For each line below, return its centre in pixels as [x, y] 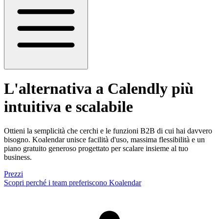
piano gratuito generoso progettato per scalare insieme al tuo [96, 148]
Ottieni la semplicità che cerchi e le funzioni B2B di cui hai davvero [108, 131]
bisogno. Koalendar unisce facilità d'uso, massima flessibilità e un [104, 139]
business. [18, 157]
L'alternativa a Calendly [86, 89]
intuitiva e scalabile [68, 107]
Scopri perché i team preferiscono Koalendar [73, 182]
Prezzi [13, 174]
